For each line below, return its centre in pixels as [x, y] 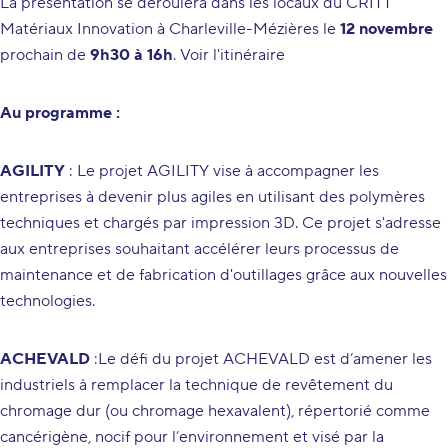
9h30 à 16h [131, 55]
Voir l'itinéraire [232, 55]
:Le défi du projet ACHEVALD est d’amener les [261, 359]
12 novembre [386, 29]
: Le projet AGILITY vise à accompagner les [222, 171]
